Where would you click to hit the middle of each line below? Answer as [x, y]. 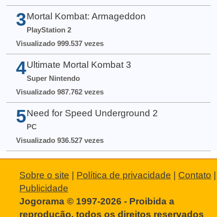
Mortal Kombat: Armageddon [86, 16]
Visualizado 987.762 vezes [60, 92]
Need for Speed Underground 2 [92, 113]
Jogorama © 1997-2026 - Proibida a [97, 201]
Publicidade [44, 188]
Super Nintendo [53, 78]
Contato [195, 175]
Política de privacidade [124, 175]
